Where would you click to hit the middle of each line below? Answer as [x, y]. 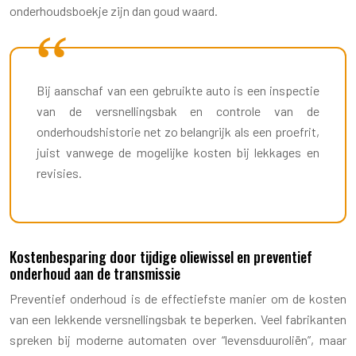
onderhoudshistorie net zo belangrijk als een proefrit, [178, 131]
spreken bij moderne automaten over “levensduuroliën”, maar [178, 339]
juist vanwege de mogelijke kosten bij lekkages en [178, 152]
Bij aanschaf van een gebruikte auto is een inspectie [178, 90]
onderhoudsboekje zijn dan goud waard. [114, 10]
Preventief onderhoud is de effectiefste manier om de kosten [178, 298]
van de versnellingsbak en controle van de [178, 110]
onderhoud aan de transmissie [95, 273]
